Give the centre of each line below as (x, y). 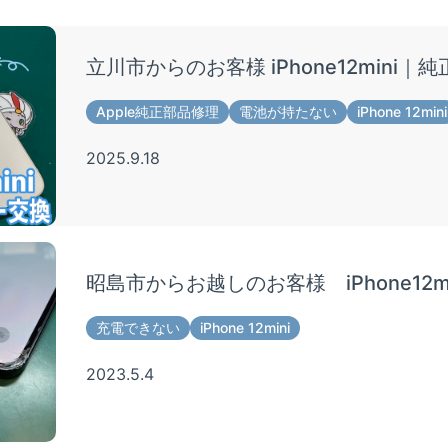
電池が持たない (288, 111)
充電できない (138, 327)
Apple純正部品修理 (157, 111)
